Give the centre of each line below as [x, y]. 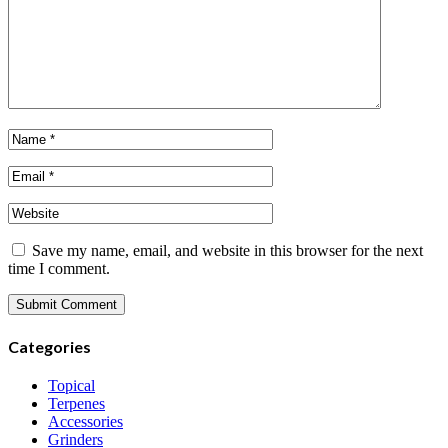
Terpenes [76, 403]
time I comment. [59, 269]
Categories [49, 346]
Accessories [85, 421]
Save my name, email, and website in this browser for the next [227, 251]
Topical [71, 385]
